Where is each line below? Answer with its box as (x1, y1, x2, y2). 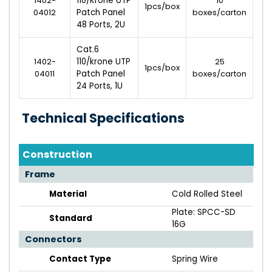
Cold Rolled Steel (172, 188, 242, 200)
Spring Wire (172, 253, 218, 265)
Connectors (25, 233, 82, 246)
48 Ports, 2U (76, 19, 125, 31)
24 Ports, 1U (76, 80, 123, 92)
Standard (49, 212, 92, 225)
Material (49, 188, 87, 200)
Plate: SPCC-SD (172, 206, 236, 219)
